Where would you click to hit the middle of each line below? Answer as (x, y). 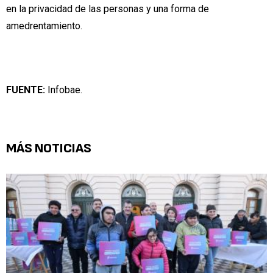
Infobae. (64, 90)
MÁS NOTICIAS (49, 148)
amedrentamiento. (44, 26)
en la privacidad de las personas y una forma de (108, 9)
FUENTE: (26, 90)
